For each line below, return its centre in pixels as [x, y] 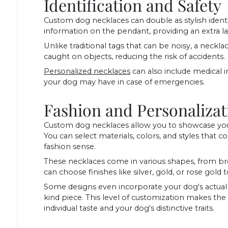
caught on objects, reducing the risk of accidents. [134, 57]
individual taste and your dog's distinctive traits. [129, 208]
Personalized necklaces [87, 72]
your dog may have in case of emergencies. [124, 82]
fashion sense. [70, 147]
